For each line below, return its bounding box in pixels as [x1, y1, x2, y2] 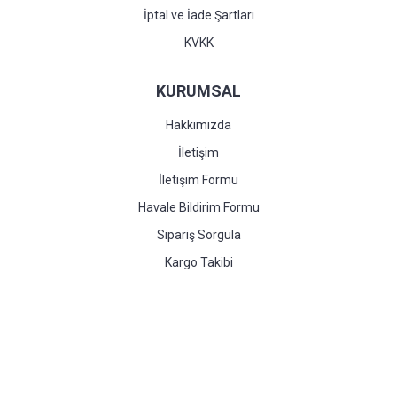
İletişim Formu [159, 173, 238, 187]
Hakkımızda [166, 118, 231, 132]
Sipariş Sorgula [156, 228, 241, 242]
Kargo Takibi [164, 255, 233, 269]
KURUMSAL [156, 82, 241, 100]
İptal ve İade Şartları [143, 8, 254, 22]
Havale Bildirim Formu [137, 200, 260, 214]
